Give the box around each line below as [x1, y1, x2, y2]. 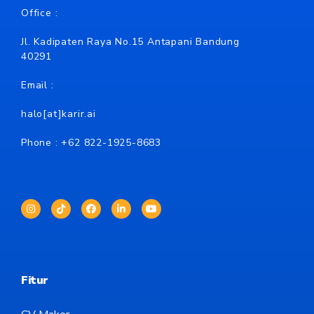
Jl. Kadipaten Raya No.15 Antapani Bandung [21, 35, 240, 48]
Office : [21, 6, 58, 20]
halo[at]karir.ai [21, 107, 96, 121]
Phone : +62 [21, 136, 84, 149]
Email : [21, 78, 54, 92]
